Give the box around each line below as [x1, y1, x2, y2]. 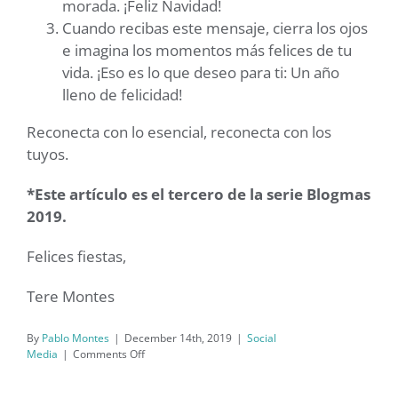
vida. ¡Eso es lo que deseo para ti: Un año [62, 62, 339, 84]
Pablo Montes [42, 330, 109, 346]
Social [247, 330, 276, 346]
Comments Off [73, 346, 145, 362]
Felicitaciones [144, 362, 211, 378]
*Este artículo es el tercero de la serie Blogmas [27, 184, 370, 205]
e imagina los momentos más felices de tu [62, 40, 352, 61]
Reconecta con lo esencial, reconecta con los [27, 122, 331, 143]
